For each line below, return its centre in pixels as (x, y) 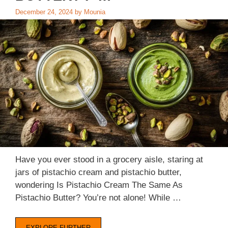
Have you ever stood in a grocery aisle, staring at (109, 160)
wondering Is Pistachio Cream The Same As (99, 185)
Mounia (95, 12)
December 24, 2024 (44, 12)
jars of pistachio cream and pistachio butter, (98, 173)
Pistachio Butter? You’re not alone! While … (98, 198)
